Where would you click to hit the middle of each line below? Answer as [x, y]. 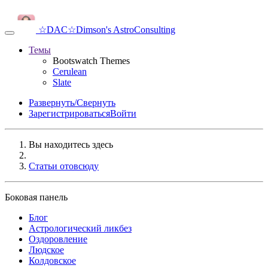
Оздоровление [58, 239]
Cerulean [70, 71]
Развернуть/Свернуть [72, 103]
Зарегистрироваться [69, 113]
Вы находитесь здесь [71, 144]
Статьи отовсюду [64, 166]
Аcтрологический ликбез [80, 228]
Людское [46, 250]
